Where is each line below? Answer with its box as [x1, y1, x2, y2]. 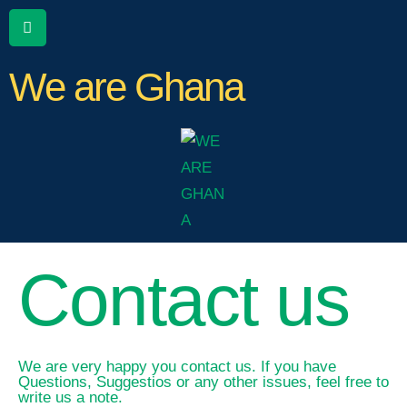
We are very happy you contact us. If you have [18, 358, 336, 375]
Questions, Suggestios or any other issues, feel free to [18, 373, 389, 391]
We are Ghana [9, 65, 243, 109]
